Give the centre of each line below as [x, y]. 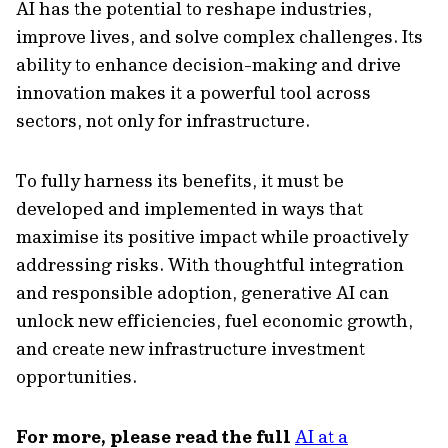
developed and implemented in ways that [189, 208]
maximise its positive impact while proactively [212, 236]
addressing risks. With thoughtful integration [210, 264]
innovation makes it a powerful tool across [193, 92]
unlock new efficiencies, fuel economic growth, [214, 320]
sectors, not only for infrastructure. [163, 120]
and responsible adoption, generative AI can [202, 292]
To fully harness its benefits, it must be [180, 180]
